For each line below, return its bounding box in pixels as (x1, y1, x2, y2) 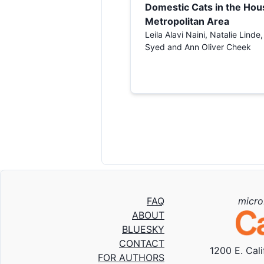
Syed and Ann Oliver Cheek (145, 42, 251, 52)
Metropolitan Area (145, 15, 229, 27)
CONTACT (119, 237, 164, 249)
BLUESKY (122, 223, 164, 235)
